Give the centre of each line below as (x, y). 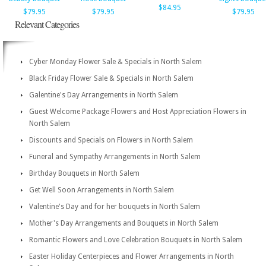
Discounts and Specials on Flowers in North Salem (111, 140)
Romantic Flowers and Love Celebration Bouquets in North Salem (136, 240)
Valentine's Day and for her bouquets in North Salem (115, 207)
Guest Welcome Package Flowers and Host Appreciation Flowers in (138, 112)
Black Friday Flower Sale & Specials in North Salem (111, 78)
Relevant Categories (47, 24)
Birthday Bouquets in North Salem (84, 173)
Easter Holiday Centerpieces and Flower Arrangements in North (132, 256)
